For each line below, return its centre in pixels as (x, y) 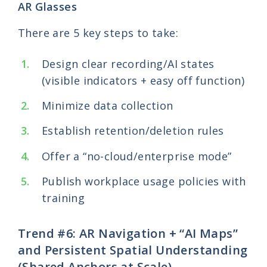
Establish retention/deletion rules (133, 131)
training (63, 198)
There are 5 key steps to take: (98, 33)
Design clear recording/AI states (128, 63)
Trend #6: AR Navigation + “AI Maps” (128, 234)
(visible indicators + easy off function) (143, 80)
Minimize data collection (108, 106)
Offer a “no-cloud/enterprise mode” (137, 156)
